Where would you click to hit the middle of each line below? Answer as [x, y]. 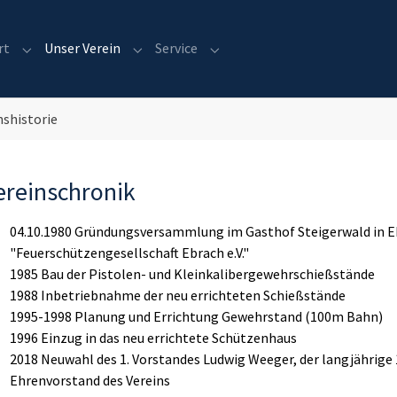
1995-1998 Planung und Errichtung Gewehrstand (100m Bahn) [196, 316]
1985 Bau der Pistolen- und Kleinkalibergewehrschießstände [192, 273]
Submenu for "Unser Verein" [219, 57]
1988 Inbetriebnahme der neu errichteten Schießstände [178, 295]
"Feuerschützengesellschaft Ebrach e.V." [129, 252]
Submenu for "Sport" [87, 57]
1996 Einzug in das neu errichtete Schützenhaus [153, 337]
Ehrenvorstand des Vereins [90, 380]
